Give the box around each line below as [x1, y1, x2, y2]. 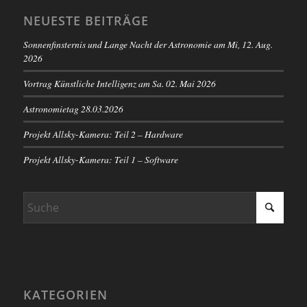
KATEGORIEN [23, 286, 108, 303]
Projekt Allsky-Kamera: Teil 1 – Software [23, 152, 178, 166]
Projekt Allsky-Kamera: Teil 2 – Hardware [23, 127, 183, 140]
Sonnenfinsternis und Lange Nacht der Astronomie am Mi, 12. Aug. [23, 37, 273, 51]
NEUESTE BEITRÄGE [23, 12, 149, 29]
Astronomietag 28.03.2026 [23, 101, 123, 115]
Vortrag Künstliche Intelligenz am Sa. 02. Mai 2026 [23, 76, 216, 90]
